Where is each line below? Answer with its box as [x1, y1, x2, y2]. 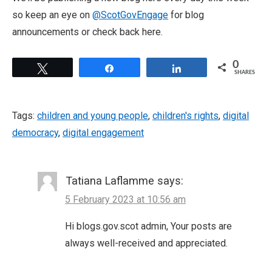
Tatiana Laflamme [66, 174, 155, 188]
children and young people [37, 110, 148, 122]
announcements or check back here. [12, 26, 163, 38]
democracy [12, 127, 58, 139]
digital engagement [63, 127, 144, 139]
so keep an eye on [12, 9, 92, 21]
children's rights [152, 110, 219, 122]
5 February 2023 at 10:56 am [65, 194, 186, 206]
